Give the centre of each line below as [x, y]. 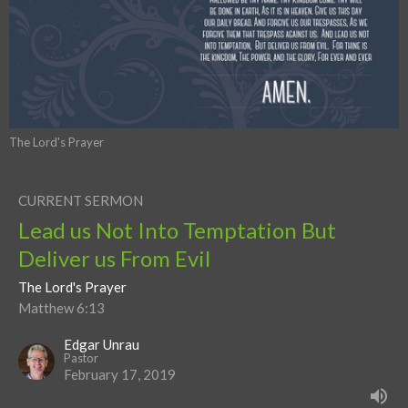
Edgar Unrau [102, 345]
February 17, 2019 [120, 375]
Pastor [81, 358]
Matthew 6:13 [61, 308]
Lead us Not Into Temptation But [177, 230]
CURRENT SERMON [81, 201]
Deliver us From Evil [114, 259]
